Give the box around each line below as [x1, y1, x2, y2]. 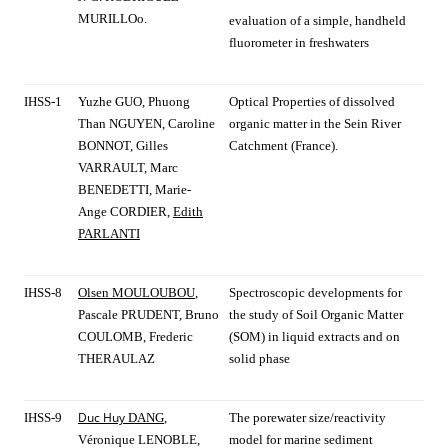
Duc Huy [78, 409, 128, 427]
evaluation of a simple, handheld [229, 13, 406, 29]
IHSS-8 [24, 285, 62, 301]
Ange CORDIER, [78, 204, 173, 220]
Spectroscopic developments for [229, 285, 402, 301]
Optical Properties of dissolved [229, 94, 395, 110]
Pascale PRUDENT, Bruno [78, 307, 219, 323]
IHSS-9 [24, 410, 62, 426]
